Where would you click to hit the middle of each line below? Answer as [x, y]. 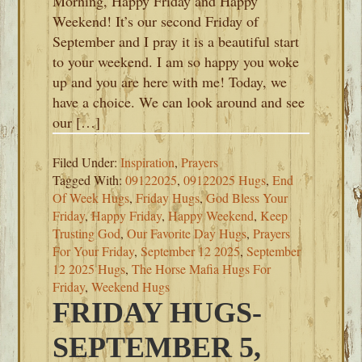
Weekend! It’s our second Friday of [156, 21]
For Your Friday [94, 251]
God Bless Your [247, 198]
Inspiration [148, 162]
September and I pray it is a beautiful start [176, 41]
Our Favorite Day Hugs [187, 233]
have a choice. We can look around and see [179, 102]
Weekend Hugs [131, 286]
